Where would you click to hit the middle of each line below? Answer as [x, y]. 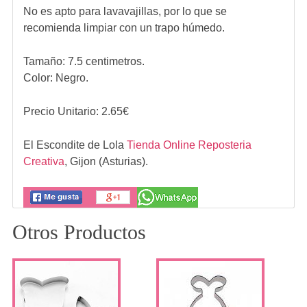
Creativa [44, 161]
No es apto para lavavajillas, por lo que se [125, 11]
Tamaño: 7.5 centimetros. [84, 61]
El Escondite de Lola [75, 145]
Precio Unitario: [62, 111]
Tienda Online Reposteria [189, 145]
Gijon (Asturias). [109, 161]
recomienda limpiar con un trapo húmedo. [124, 28]
